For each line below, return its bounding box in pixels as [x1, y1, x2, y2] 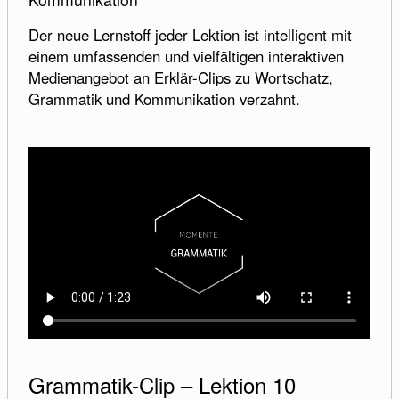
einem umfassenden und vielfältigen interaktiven [28, 45, 344, 68]
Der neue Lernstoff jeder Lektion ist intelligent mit [28, 24, 352, 46]
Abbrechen [144, 182, 216, 204]
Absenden [36, 182, 102, 204]
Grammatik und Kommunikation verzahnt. [28, 88, 300, 110]
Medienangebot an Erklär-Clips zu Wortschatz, [28, 67, 333, 89]
